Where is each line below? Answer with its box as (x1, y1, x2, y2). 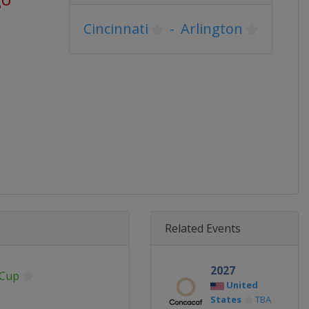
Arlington (181, 19, 243, 38)
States (210, 292, 241, 306)
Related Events (165, 221, 241, 236)
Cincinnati (83, 19, 148, 38)
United (226, 279, 258, 291)
